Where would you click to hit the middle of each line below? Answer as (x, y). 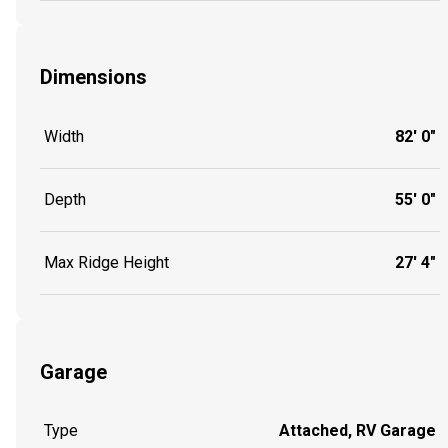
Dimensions (93, 77)
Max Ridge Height (106, 262)
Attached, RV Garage (357, 431)
